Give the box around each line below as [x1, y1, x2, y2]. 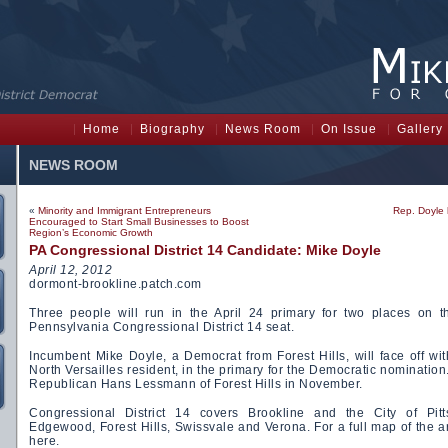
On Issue [321, 122, 377, 136]
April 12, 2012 [29, 263, 112, 277]
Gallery [397, 122, 443, 136]
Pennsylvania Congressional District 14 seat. [29, 320, 294, 334]
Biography [140, 122, 205, 136]
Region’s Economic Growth [29, 227, 153, 238]
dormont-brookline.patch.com [29, 277, 202, 291]
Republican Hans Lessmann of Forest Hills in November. [29, 377, 363, 391]
